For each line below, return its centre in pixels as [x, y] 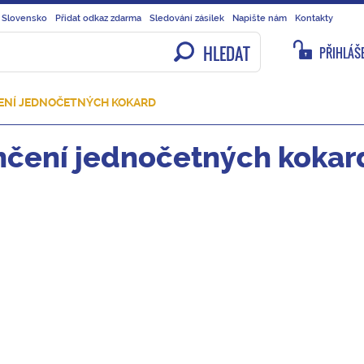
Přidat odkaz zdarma [98, 18]
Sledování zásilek [187, 18]
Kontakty [314, 18]
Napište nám [260, 18]
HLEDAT [227, 54]
